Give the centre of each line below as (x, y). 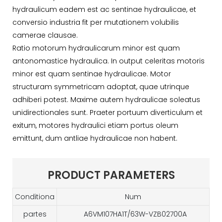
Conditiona (35, 196)
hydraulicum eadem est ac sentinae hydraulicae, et (104, 9)
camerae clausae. (45, 35)
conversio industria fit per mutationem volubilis (96, 22)
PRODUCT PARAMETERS (111, 175)
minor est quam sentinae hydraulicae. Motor (92, 74)
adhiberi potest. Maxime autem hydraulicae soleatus (106, 99)
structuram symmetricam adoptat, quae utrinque (101, 86)
